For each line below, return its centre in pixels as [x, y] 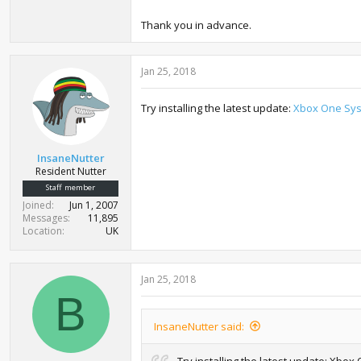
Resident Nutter [71, 171]
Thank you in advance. [196, 25]
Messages [45, 218]
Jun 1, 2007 [94, 205]
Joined [37, 205]
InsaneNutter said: [199, 326]
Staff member [71, 187]
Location [42, 230]
